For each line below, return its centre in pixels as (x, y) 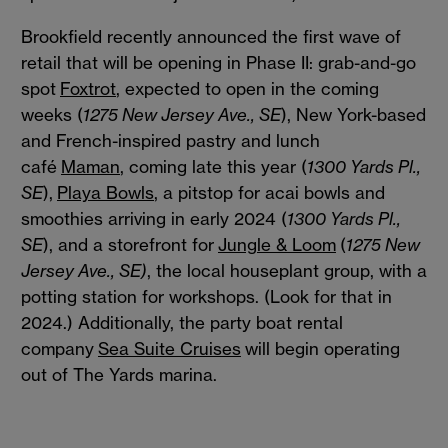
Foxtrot (88, 89)
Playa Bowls (105, 193)
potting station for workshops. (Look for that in (206, 297)
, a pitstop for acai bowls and (269, 193)
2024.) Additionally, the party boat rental (182, 323)
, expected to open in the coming (247, 89)
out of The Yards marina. (119, 375)
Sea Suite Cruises (169, 349)
